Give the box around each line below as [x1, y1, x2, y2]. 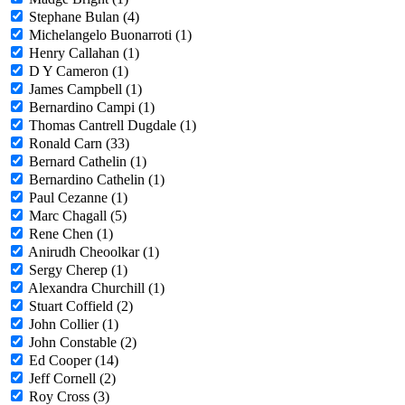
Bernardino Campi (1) [29, 99, 155, 116]
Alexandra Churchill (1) [28, 280, 165, 297]
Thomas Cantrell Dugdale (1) [29, 118, 196, 134]
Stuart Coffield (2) [29, 298, 133, 315]
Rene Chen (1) [29, 226, 113, 242]
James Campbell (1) [29, 81, 142, 98]
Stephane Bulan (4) [29, 9, 139, 25]
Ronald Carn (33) [29, 136, 129, 152]
